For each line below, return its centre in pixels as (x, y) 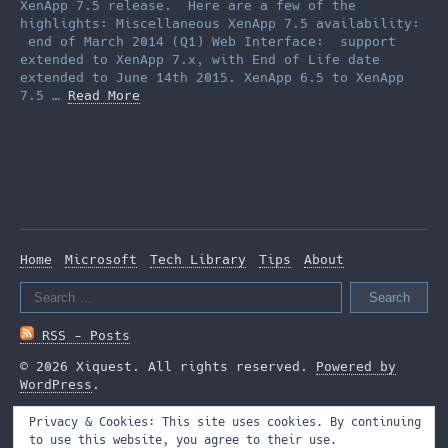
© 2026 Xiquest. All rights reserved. (168, 366)
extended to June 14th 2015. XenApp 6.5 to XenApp (212, 78)
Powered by (356, 366)
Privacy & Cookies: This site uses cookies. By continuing (225, 422)
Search (43, 290)
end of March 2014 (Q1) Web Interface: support (208, 42)
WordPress (56, 384)
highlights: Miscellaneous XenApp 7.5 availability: (220, 24)
